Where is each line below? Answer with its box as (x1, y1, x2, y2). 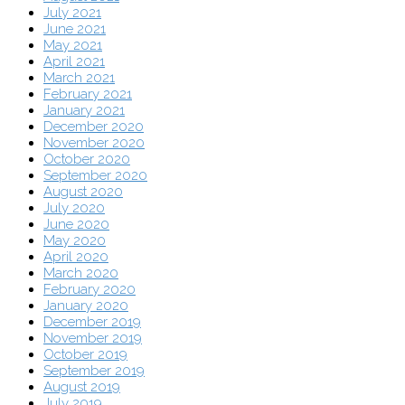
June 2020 (43, 216, 109, 233)
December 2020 (43, 118, 144, 136)
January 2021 (43, 102, 125, 119)
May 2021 (43, 37, 102, 54)
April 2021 (43, 53, 105, 71)
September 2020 (43, 167, 147, 184)
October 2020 (43, 151, 130, 168)
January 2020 (43, 297, 128, 315)
